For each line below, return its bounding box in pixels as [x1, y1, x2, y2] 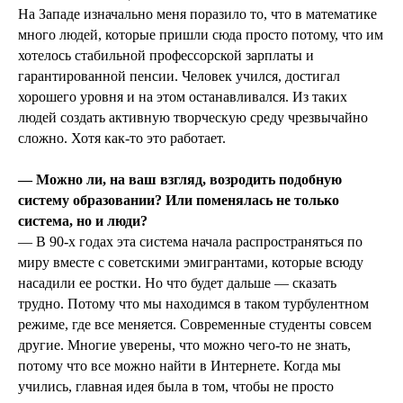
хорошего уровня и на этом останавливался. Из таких [18, 89, 347, 105]
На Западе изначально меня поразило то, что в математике [18, 6, 377, 22]
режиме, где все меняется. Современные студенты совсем [18, 317, 372, 333]
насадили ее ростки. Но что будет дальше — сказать [18, 275, 336, 291]
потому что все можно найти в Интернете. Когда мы [18, 358, 341, 374]
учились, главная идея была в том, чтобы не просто [18, 379, 334, 395]
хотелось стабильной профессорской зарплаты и [18, 48, 314, 64]
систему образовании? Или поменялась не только [18, 193, 339, 209]
